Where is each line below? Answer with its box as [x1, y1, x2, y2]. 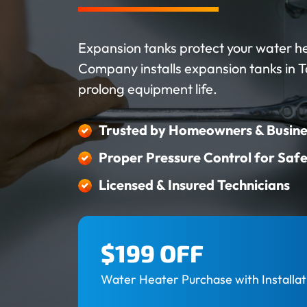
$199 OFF [101, 238, 204, 268]
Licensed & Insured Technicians [99, 176, 290, 194]
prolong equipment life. [78, 80, 217, 98]
